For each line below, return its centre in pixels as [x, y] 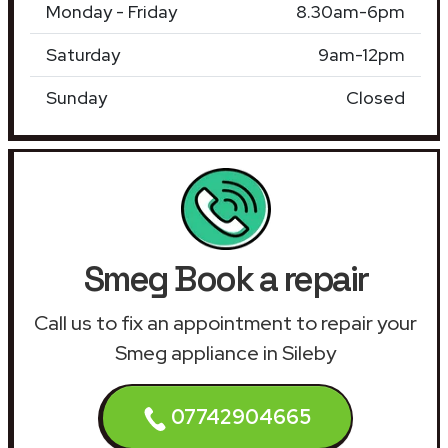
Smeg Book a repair [225, 278]
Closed [375, 97]
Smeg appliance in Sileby [225, 352]
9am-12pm [361, 54]
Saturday [83, 54]
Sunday [76, 97]
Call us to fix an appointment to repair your [225, 322]
